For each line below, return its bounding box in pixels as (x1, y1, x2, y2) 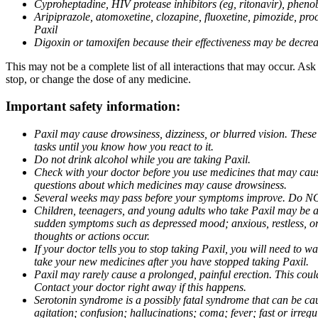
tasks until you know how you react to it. (34, 141, 214, 153)
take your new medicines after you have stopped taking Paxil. (34, 256, 309, 268)
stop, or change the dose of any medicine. (6, 72, 191, 85)
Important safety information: (6, 99, 180, 114)
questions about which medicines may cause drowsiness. (34, 179, 287, 192)
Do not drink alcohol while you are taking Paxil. (34, 153, 251, 166)
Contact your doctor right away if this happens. (34, 281, 246, 294)
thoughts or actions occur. (34, 230, 150, 243)
